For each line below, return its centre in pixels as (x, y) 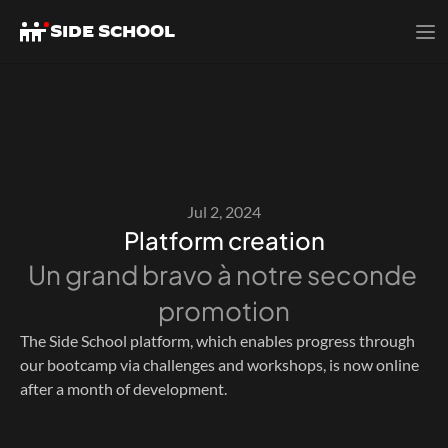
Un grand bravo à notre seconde (222, 274)
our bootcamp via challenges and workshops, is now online (219, 364)
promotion (224, 310)
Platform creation (224, 240)
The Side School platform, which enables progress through (217, 340)
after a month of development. (125, 388)
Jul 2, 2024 (224, 211)
